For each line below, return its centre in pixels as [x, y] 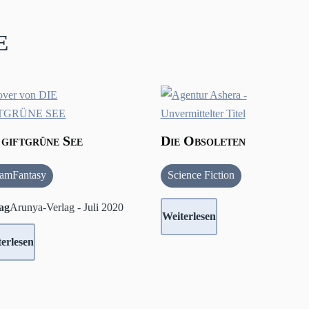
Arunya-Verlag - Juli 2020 [67, 208]
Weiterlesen [189, 217]
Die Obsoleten [203, 141]
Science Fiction [201, 175]
